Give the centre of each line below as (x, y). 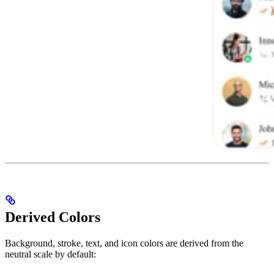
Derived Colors (53, 217)
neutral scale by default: (50, 254)
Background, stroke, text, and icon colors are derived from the (124, 243)
